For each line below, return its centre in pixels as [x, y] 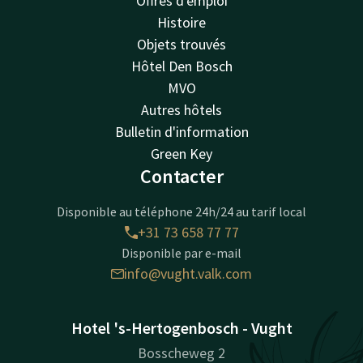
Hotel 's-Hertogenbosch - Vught [181, 328]
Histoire [181, 22]
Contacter [181, 176]
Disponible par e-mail [181, 253]
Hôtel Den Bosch [181, 66]
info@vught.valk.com [188, 273]
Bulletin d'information [181, 132]
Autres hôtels [181, 110]
